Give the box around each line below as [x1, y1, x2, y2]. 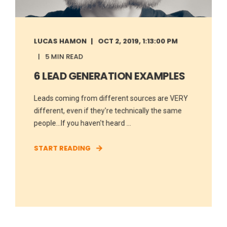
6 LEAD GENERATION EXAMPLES [33, 68, 185, 83]
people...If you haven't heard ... [33, 119, 131, 127]
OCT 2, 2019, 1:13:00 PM [98, 35, 178, 46]
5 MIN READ [45, 51, 83, 61]
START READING [33, 143, 91, 153]
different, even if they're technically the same [33, 106, 182, 115]
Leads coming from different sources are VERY [33, 94, 188, 102]
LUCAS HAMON [33, 35, 87, 46]
